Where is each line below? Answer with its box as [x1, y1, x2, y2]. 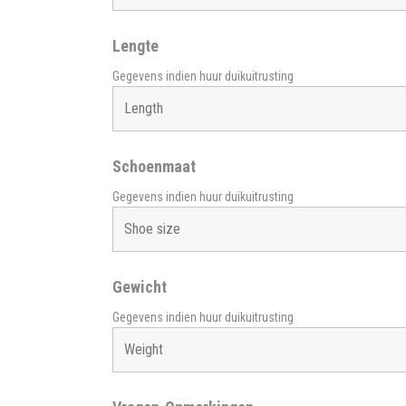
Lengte [111, 35, 159, 55]
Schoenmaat [111, 156, 196, 176]
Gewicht [111, 276, 167, 296]
